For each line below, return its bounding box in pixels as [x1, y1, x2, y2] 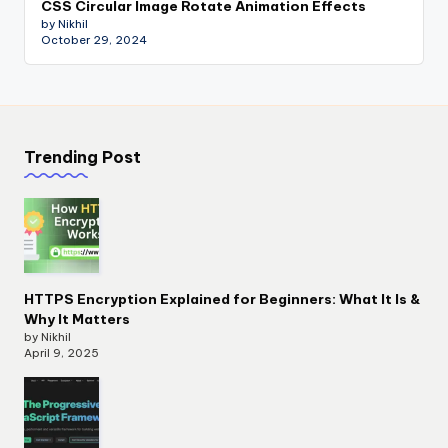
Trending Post [24, 147, 141, 168]
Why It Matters [24, 309, 130, 328]
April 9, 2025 [24, 345, 99, 360]
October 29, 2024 [41, 33, 147, 48]
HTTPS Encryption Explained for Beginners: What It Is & [24, 289, 421, 308]
